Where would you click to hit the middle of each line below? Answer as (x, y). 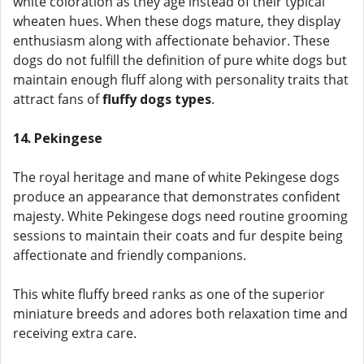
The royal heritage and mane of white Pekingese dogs (176, 177)
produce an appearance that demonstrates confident (177, 197)
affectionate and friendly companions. (130, 255)
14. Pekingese (58, 138)
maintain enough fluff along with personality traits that (181, 80)
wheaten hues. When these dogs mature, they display (177, 21)
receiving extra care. (75, 333)
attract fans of (58, 99)
